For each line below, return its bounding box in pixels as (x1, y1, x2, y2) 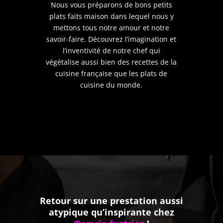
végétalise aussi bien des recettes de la (46, 57, 177, 67)
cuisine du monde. (80, 80, 143, 90)
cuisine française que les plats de (55, 69, 168, 78)
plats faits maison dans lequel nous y (49, 11, 174, 21)
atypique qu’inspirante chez (48, 206, 174, 218)
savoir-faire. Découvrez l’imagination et (46, 34, 177, 44)
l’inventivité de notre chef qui (62, 46, 160, 55)
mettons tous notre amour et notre (53, 23, 170, 32)
